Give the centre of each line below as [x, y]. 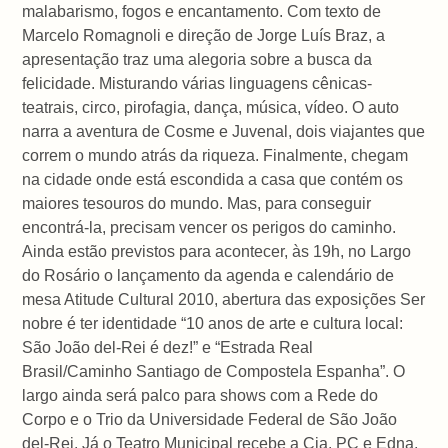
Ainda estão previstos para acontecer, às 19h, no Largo [217, 251]
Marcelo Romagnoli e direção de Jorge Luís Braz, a [204, 35]
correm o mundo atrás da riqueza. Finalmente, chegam [215, 155]
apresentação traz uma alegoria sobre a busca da [197, 59]
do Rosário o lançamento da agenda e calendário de [208, 275]
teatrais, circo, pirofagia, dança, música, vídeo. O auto [211, 107]
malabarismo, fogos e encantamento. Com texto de [202, 11]
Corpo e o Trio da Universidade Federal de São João [210, 419]
